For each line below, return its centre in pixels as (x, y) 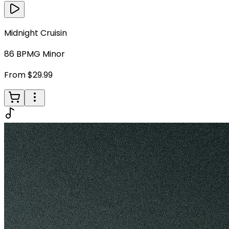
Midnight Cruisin (36, 33)
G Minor (49, 54)
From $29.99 (28, 75)
